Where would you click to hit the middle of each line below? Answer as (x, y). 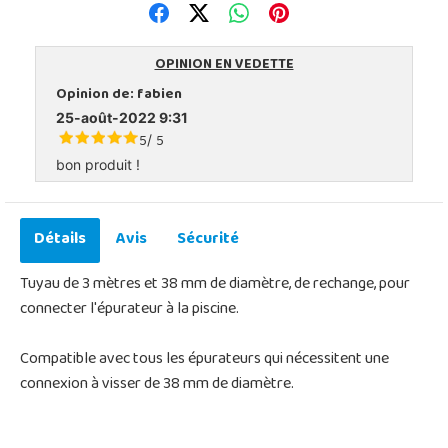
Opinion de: (96, 95)
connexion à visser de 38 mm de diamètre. (157, 384)
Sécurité (208, 239)
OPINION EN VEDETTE (224, 65)
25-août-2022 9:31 (122, 117)
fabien (159, 95)
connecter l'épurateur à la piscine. (129, 309)
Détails (60, 239)
